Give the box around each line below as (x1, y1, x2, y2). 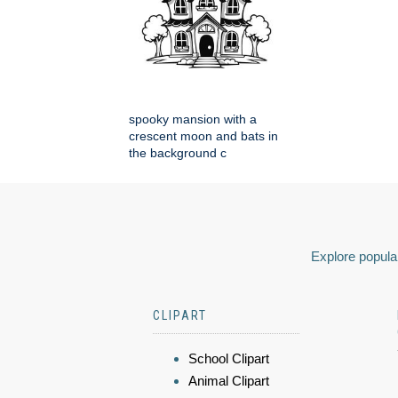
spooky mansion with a (129, 112, 257, 127)
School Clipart (188, 351, 269, 367)
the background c (129, 146, 227, 161)
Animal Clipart (188, 373, 269, 389)
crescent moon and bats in (129, 129, 278, 144)
